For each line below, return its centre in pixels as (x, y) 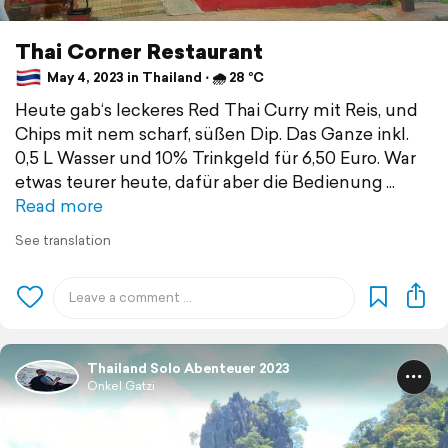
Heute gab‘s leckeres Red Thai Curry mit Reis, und (216, 109)
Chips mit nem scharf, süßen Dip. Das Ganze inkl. (212, 133)
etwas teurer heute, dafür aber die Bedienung (199, 181)
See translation (63, 240)
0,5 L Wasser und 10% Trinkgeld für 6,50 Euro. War (215, 157)
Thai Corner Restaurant (139, 50)
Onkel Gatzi (121, 385)
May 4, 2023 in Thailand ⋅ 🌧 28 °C (154, 78)
